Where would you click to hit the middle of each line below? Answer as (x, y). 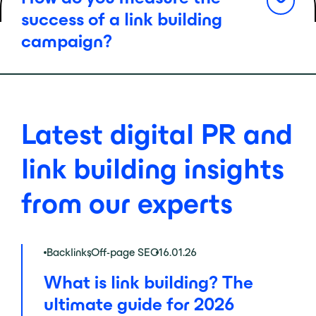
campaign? (67, 41)
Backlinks (69, 253)
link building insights (153, 169)
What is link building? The (148, 282)
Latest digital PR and (157, 134)
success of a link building (122, 19)
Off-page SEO (125, 253)
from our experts (127, 203)
